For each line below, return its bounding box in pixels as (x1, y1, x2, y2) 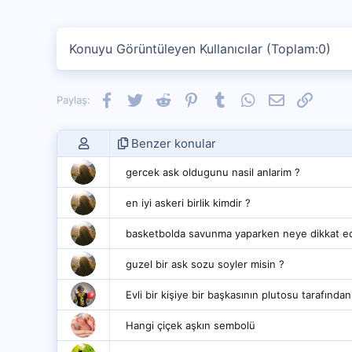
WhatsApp (255, 92, 306, 104)
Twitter (141, 92, 177, 104)
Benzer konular (128, 136, 216, 151)
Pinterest (198, 92, 244, 104)
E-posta (283, 92, 322, 104)
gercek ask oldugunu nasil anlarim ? (126, 166, 300, 178)
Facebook (113, 92, 162, 104)
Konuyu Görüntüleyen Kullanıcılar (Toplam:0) (69, 41, 331, 57)
